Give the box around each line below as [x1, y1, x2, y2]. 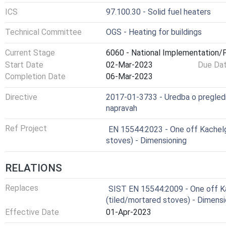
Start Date [5, 60, 43, 70]
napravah [106, 103, 137, 113]
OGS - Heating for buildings [106, 27, 202, 37]
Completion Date [5, 72, 66, 82]
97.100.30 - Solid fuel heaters [106, 7, 211, 17]
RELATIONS [5, 161, 62, 174]
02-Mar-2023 [106, 60, 153, 70]
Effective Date [5, 207, 59, 217]
